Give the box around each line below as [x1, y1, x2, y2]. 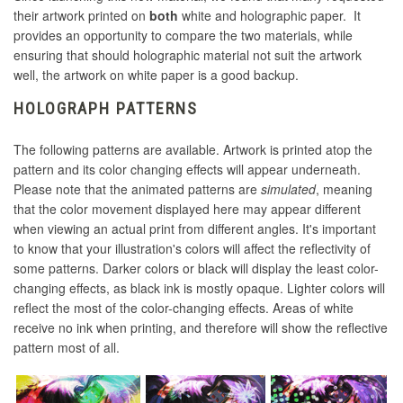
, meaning [316, 180, 372, 199]
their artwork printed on [13, 6, 149, 25]
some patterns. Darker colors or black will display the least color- [13, 259, 379, 278]
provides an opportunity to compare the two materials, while [13, 26, 353, 45]
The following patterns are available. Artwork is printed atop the [13, 140, 372, 159]
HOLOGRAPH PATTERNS [13, 99, 198, 119]
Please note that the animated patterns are [13, 180, 261, 199]
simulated [261, 180, 316, 199]
